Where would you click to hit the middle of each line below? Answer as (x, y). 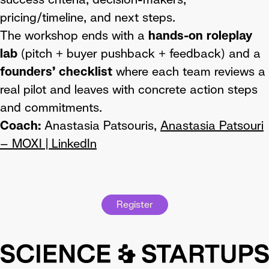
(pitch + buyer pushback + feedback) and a (139, 53)
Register (134, 204)
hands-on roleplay (200, 35)
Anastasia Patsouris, (102, 125)
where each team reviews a (189, 71)
